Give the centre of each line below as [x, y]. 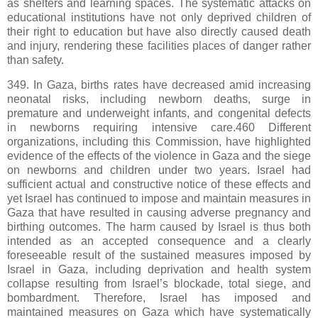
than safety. [37, 60]
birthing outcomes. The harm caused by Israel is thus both [159, 227]
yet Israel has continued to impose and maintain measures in [159, 199]
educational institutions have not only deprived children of [159, 17]
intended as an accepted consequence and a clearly [159, 241]
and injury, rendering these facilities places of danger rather [159, 45]
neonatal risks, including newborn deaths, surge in [159, 99]
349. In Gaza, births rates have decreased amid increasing [159, 85]
